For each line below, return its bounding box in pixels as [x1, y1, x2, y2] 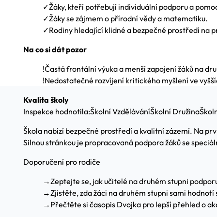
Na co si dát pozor [23, 45, 87, 54]
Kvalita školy [23, 95, 69, 105]
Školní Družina [150, 107, 200, 116]
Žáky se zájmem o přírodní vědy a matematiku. [49, 14, 208, 23]
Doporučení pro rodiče [23, 157, 100, 167]
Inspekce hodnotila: [23, 107, 90, 116]
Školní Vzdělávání [90, 107, 150, 116]
